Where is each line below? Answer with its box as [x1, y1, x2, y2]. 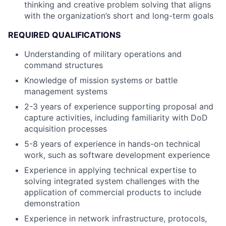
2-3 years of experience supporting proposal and [24, 101, 213, 111]
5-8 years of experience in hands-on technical [24, 139, 200, 149]
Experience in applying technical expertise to [24, 165, 197, 175]
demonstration [24, 198, 80, 208]
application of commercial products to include [24, 187, 201, 197]
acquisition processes [24, 124, 107, 134]
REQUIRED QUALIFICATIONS [8, 30, 121, 40]
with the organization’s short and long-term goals [24, 11, 213, 21]
